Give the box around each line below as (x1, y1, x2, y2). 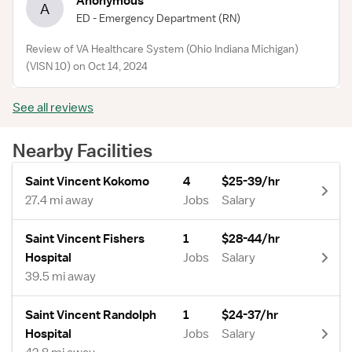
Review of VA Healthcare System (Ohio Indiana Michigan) (26, 42, 299, 56)
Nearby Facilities (13, 139, 152, 161)
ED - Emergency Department (76, 10, 216, 25)
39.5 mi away (25, 269, 96, 284)
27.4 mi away (25, 192, 93, 208)
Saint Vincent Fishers (25, 231, 145, 247)
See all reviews (13, 100, 93, 115)
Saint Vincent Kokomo (25, 174, 149, 189)
